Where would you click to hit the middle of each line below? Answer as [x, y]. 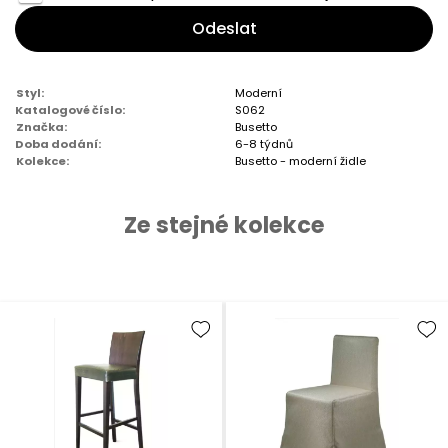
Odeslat [224, 29]
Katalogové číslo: [70, 110]
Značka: [41, 127]
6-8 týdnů [264, 144]
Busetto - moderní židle [301, 161]
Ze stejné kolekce [224, 225]
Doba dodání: [58, 144]
